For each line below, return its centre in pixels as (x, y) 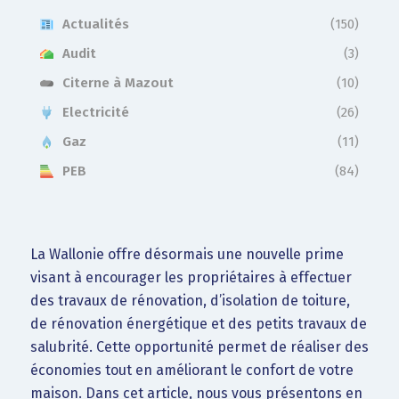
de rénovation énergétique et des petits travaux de (198, 323)
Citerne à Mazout (118, 83)
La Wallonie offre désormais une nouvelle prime (187, 254)
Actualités (95, 24)
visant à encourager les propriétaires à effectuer (191, 277)
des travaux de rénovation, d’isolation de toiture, (190, 300)
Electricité (95, 112)
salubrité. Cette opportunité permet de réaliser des (199, 346)
